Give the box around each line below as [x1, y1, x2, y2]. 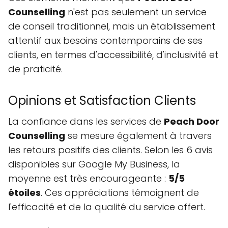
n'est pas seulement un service [65, 6, 207, 19]
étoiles [8, 186, 41, 199]
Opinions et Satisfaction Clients [8, 92, 196, 109]
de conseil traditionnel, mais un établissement [8, 20, 215, 33]
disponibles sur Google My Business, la [8, 158, 180, 171]
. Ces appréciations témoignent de [41, 186, 199, 199]
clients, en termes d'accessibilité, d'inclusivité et [8, 48, 218, 62]
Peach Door [164, 115, 219, 128]
